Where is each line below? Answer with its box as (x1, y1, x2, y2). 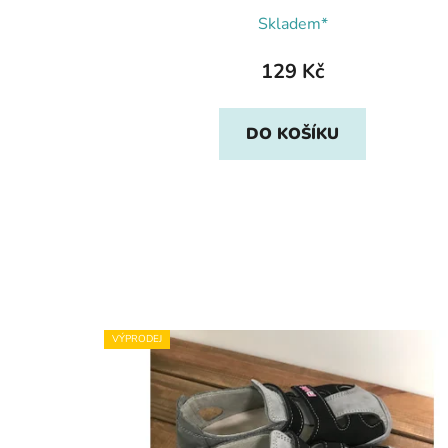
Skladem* (257, 12, 328, 35)
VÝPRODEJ (112, 331, 162, 346)
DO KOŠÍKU (246, 122, 340, 145)
